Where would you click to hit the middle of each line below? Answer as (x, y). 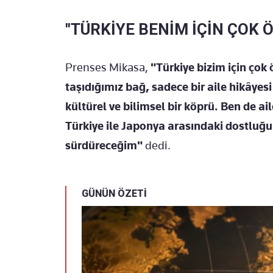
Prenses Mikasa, (108, 67)
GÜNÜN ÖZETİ (114, 193)
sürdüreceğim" (105, 145)
